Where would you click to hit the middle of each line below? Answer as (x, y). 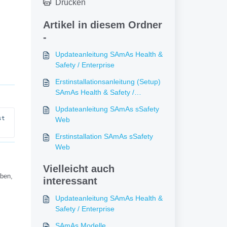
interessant (70, 181)
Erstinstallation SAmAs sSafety (104, 136)
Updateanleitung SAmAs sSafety (107, 109)
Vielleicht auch (79, 169)
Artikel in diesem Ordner (102, 25)
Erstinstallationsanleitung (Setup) (108, 82)
